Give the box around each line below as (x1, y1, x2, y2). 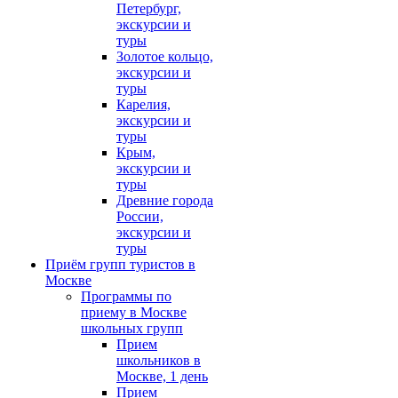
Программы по (81, 289, 171, 305)
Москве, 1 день (116, 369, 208, 385)
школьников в (116, 353, 201, 369)
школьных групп (81, 321, 183, 337)
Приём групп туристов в (45, 257, 195, 273)
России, (116, 209, 163, 225)
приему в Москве (81, 305, 187, 321)
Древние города (116, 193, 213, 209)
